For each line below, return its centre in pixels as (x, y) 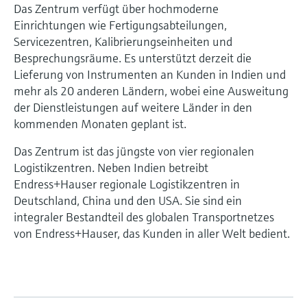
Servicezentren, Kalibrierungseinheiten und (123, 41)
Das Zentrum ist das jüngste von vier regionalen (134, 151)
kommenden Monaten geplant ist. (100, 123)
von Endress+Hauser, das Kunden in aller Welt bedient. (152, 233)
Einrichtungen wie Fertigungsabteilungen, (120, 25)
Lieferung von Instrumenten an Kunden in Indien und (150, 74)
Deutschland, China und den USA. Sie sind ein (128, 200)
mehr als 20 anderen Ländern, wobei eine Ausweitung (151, 90)
